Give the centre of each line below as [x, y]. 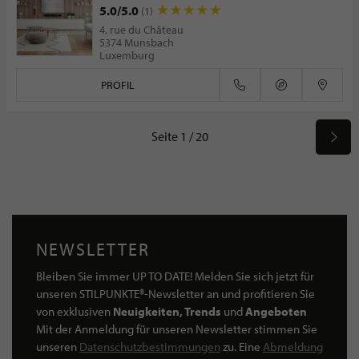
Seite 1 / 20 [179, 136]
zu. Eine [242, 347]
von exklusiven [75, 311]
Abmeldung [293, 347]
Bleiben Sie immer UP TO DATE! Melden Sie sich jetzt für [175, 276]
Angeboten [276, 311]
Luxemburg [127, 55]
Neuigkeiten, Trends [167, 311]
